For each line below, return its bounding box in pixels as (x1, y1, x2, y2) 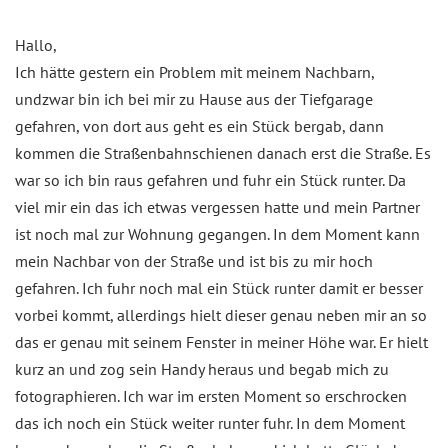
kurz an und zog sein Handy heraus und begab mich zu (15, 359, 389, 380)
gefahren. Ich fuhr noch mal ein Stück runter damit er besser (15, 278, 423, 299)
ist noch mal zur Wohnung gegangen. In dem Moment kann (15, 224, 420, 245)
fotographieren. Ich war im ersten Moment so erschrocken (15, 386, 407, 407)
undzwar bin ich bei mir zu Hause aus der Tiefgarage (15, 89, 373, 110)
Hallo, (15, 35, 57, 56)
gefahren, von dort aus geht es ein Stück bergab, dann (15, 116, 384, 137)
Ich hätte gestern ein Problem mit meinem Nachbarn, (15, 62, 374, 83)
